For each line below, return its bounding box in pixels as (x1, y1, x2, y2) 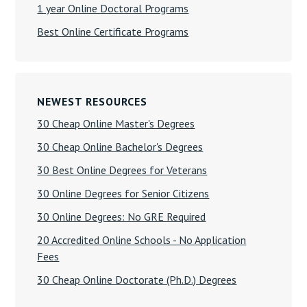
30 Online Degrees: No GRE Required (37, 210, 206, 223)
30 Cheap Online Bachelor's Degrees (37, 140, 204, 153)
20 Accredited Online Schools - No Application (37, 233, 247, 247)
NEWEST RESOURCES (37, 95, 148, 108)
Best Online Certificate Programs (37, 25, 189, 38)
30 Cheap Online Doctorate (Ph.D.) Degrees (37, 273, 237, 286)
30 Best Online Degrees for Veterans (37, 163, 208, 177)
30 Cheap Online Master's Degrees (37, 116, 195, 130)
